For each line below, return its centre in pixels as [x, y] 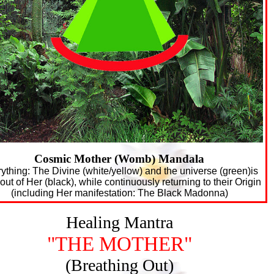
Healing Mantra [119, 222]
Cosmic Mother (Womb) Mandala [119, 159]
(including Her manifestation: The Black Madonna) [119, 193]
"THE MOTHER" [119, 244]
